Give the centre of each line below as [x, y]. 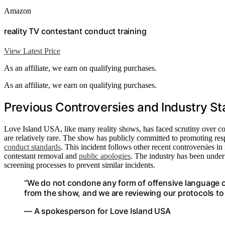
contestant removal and [41, 156]
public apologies [105, 156]
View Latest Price [32, 51]
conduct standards [32, 147]
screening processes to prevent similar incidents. [80, 165]
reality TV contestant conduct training [75, 31]
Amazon [18, 11]
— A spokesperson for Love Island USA [97, 211]
